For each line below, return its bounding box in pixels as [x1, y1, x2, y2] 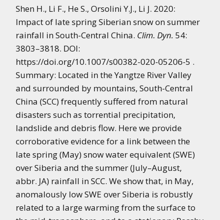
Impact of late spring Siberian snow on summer [16, 16, 200, 27]
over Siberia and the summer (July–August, [16, 162, 182, 173]
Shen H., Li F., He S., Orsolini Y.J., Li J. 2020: [16, 3, 175, 14]
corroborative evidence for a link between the [16, 136, 190, 147]
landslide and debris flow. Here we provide [16, 122, 182, 134]
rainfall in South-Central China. [16, 29, 137, 41]
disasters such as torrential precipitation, [16, 109, 175, 120]
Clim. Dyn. [137, 29, 173, 41]
